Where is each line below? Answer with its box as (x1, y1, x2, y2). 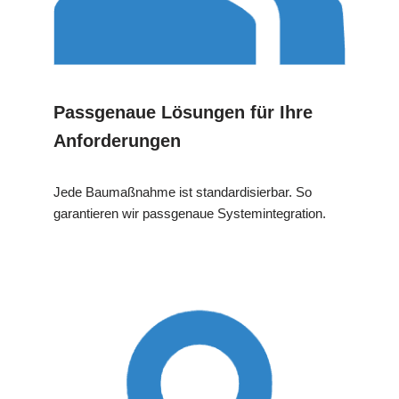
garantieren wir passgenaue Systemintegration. (53, 205, 326, 221)
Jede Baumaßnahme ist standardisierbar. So (53, 183, 312, 199)
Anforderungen (53, 130, 181, 151)
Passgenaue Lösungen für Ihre (53, 102, 313, 122)
